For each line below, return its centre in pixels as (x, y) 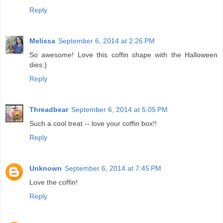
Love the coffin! (54, 182)
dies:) (38, 65)
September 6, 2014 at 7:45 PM (113, 168)
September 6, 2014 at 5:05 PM (119, 109)
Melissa (42, 41)
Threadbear (49, 109)
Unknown (46, 168)
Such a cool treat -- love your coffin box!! (93, 123)
